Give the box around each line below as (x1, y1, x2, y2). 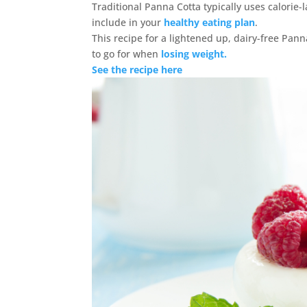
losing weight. (158, 47, 228, 60)
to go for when (92, 47, 159, 60)
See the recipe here (92, 63, 183, 76)
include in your (92, 16, 164, 29)
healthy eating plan (164, 16, 256, 29)
